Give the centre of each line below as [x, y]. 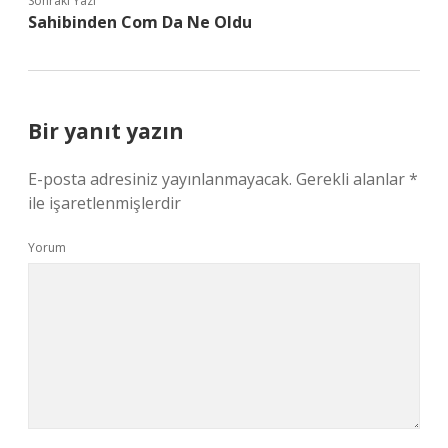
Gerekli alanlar [352, 179]
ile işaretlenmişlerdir [104, 203]
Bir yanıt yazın [106, 131]
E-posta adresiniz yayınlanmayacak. [160, 179]
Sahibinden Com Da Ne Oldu [140, 22]
